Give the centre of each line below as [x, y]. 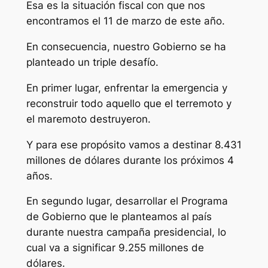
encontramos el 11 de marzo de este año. [125, 21]
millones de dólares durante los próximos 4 [130, 160]
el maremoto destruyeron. [88, 119]
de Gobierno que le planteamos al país [119, 217]
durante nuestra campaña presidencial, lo [126, 232]
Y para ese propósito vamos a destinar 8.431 [134, 144]
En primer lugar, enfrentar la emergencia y [127, 88]
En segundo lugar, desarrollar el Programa [127, 201]
